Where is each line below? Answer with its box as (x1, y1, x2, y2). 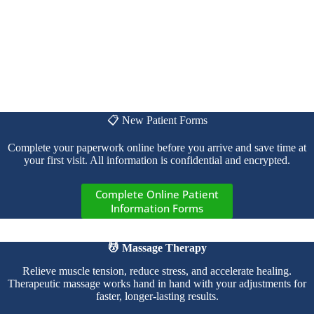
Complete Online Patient (95, 187, 219, 202)
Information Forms (111, 201, 203, 216)
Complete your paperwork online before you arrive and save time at (8, 142, 306, 154)
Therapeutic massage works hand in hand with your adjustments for (8, 277, 306, 289)
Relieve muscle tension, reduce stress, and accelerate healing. (22, 264, 292, 277)
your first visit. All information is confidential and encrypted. (24, 154, 290, 167)
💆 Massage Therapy (107, 241, 207, 254)
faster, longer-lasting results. (95, 289, 219, 302)
